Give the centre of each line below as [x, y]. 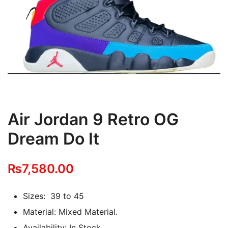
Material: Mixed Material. [70, 212]
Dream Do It [53, 139]
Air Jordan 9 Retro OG [93, 119]
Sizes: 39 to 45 [53, 196]
